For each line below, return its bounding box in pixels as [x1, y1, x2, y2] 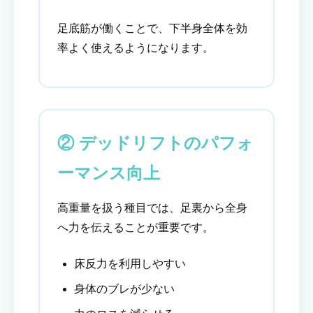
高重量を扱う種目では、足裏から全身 [57, 202, 247, 214]
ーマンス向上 [57, 163, 160, 183]
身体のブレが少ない [74, 283, 175, 296]
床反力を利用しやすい [74, 258, 186, 270]
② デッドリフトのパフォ [57, 133, 254, 153]
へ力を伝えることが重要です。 [57, 221, 214, 234]
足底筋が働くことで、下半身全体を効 [57, 22, 247, 35]
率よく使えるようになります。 [57, 42, 214, 54]
